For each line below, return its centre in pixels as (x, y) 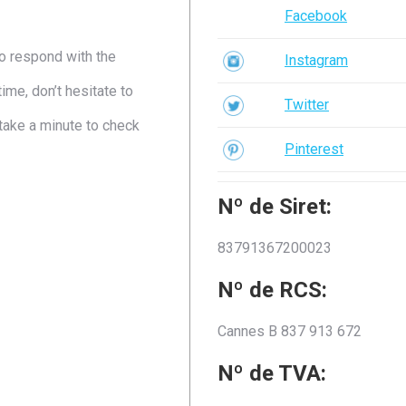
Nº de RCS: (272, 290)
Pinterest (314, 149)
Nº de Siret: (274, 207)
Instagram (316, 60)
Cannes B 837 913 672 (289, 331)
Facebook (315, 16)
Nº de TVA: (271, 373)
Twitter (306, 105)
